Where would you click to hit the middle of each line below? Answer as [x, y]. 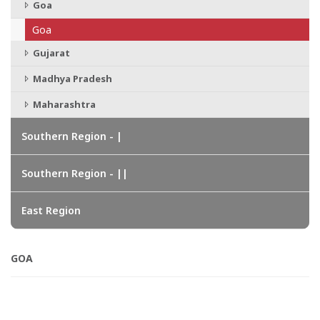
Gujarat [50, 53]
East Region [51, 210]
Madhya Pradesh [71, 79]
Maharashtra [63, 104]
